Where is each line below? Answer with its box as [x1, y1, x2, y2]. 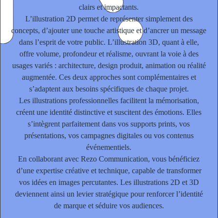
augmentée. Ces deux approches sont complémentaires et [21, 73, 196, 82]
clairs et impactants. [79, 3, 139, 12]
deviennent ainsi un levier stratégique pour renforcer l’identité [15, 190, 203, 199]
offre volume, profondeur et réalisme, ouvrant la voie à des [19, 50, 199, 58]
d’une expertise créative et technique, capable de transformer [16, 166, 201, 175]
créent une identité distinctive [16, 108, 106, 117]
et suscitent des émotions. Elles [105, 108, 202, 117]
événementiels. [86, 143, 132, 152]
